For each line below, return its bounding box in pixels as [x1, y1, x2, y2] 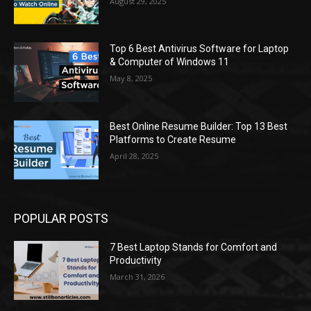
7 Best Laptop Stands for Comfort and [110, 241, 278, 253]
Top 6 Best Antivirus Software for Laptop [110, 43, 289, 55]
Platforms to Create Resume [110, 134, 237, 146]
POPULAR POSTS [14, 210, 108, 226]
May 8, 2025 [110, 73, 153, 84]
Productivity [110, 254, 162, 266]
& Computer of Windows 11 [110, 56, 230, 68]
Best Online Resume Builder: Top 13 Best [110, 121, 288, 133]
